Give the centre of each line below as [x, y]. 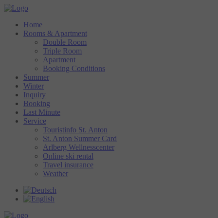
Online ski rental [68, 156]
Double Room [65, 42]
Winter [34, 86]
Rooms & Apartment [55, 33]
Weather [55, 173]
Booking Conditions [74, 68]
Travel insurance [68, 165]
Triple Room [62, 51]
